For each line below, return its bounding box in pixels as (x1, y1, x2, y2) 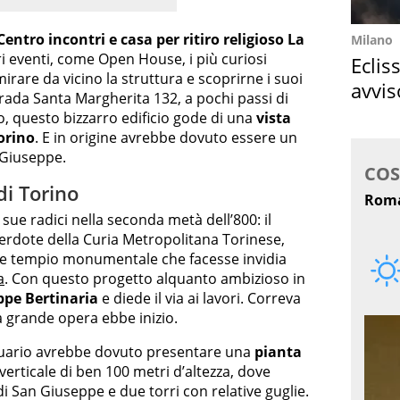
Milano (351, 31, 393, 48)
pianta (254, 341, 302, 362)
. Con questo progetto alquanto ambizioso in (4, 268, 305, 288)
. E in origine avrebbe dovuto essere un (35, 128, 297, 148)
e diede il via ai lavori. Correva (98, 287, 301, 308)
